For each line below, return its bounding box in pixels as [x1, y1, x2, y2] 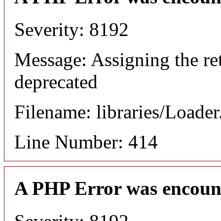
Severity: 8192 [14, 19, 129, 40]
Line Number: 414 [14, 131, 158, 153]
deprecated [14, 71, 98, 93]
